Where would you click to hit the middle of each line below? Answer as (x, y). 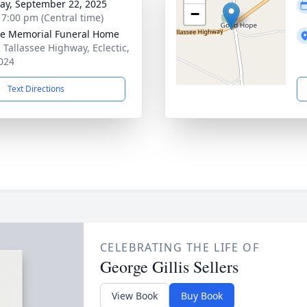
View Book (134, 296)
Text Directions (36, 89)
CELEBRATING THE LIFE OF (180, 247)
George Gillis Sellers (169, 267)
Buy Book (201, 296)
